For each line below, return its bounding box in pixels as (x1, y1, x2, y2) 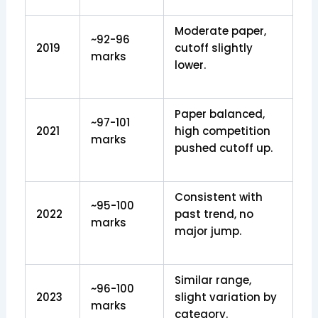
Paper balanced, (174, 106, 265, 121)
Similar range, (174, 272, 251, 287)
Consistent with (174, 189, 263, 204)
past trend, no (174, 206, 253, 221)
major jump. (174, 223, 241, 238)
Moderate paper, (174, 23, 266, 38)
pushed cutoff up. (174, 140, 273, 155)
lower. (174, 57, 206, 72)
